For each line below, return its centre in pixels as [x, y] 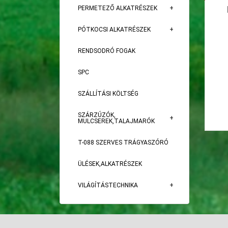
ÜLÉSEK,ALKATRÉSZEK [110, 164]
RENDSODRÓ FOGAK [107, 51]
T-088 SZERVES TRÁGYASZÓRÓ [123, 142]
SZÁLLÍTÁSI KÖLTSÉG [108, 94]
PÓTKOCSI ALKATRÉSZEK [114, 30]
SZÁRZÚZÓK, [97, 115]
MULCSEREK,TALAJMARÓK [116, 121]
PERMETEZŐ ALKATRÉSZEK [118, 8]
